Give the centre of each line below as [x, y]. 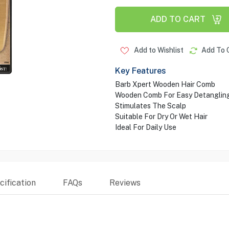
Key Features [140, 71]
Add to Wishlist [158, 50]
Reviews [125, 183]
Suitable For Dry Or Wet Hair [161, 117]
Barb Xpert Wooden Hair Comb [165, 84]
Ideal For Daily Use [145, 127]
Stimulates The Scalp [150, 106]
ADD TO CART [178, 19]
